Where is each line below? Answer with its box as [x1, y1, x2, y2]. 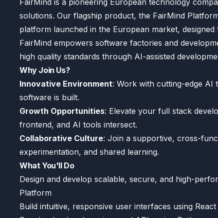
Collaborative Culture [19, 133, 103, 143]
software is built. [19, 92, 79, 102]
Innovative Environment [19, 79, 112, 89]
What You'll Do [19, 161, 74, 170]
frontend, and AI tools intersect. [19, 120, 137, 129]
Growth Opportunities [19, 106, 105, 116]
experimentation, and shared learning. [19, 147, 159, 157]
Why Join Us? [19, 65, 70, 75]
